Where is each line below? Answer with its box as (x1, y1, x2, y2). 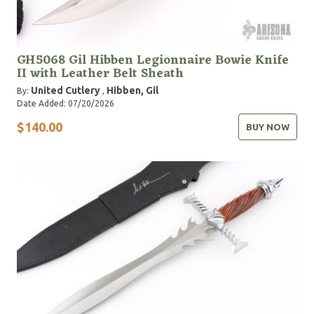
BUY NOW (246, 122, 289, 132)
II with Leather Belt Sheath (17, 62, 184, 86)
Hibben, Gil (107, 85, 158, 97)
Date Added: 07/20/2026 (17, 99, 114, 109)
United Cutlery (31, 85, 100, 97)
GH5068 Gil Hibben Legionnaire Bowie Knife (17, 49, 289, 72)
